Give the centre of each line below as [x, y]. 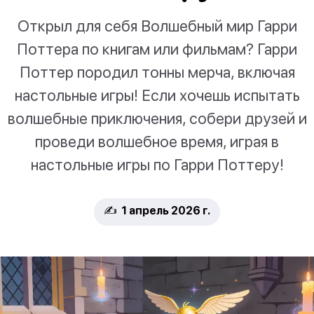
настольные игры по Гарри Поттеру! [157, 165]
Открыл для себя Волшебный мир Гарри [157, 26]
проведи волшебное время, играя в [157, 142]
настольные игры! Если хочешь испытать [157, 95]
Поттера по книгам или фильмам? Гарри [157, 49]
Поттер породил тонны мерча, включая [157, 72]
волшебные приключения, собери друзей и [157, 118]
